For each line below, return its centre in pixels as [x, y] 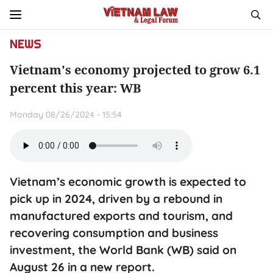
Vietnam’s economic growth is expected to [128, 182]
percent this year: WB [75, 88]
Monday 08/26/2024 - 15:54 [66, 115]
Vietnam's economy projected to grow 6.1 [135, 70]
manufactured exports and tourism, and [121, 216]
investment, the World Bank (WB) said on [123, 250]
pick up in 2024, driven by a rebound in [116, 199]
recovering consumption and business [114, 233]
